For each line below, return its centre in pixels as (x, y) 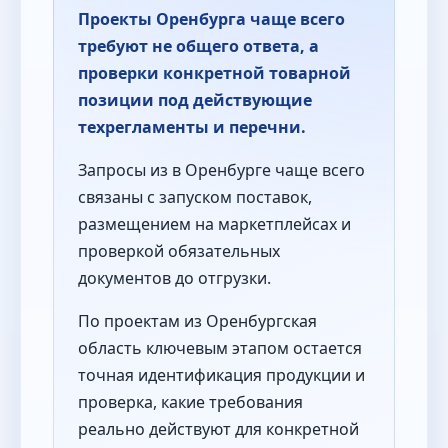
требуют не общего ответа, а (198, 45)
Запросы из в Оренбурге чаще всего (221, 169)
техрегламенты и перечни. (192, 126)
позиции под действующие (195, 99)
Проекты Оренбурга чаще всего (211, 18)
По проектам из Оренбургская (197, 320)
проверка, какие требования (190, 401)
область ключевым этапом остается (220, 347)
